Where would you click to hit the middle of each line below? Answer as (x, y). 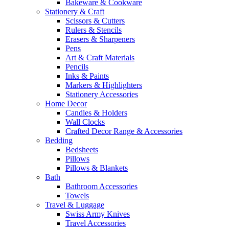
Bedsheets (82, 150)
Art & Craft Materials (100, 58)
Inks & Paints (87, 76)
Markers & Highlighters (104, 85)
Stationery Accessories (102, 95)
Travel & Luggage (75, 205)
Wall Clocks (85, 122)
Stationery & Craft (75, 12)
